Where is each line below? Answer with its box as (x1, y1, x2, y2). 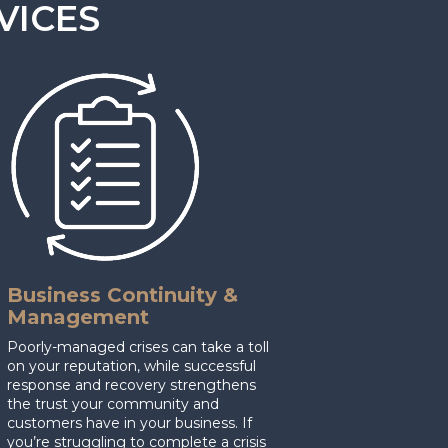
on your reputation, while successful (6, 356, 256, 375)
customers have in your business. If (6, 413, 252, 432)
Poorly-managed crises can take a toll (6, 337, 269, 356)
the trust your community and (6, 394, 219, 413)
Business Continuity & (6, 282, 238, 307)
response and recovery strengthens (6, 375, 256, 394)
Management (6, 304, 149, 329)
